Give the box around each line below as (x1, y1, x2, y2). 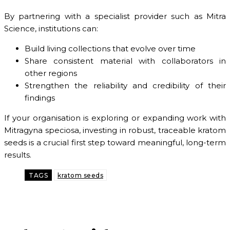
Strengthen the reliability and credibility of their (25, 81, 226, 91)
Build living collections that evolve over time (25, 44, 196, 54)
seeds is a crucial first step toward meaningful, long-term (4, 138, 226, 148)
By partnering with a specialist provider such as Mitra (4, 11, 226, 22)
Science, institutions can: (4, 24, 98, 34)
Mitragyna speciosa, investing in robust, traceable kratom (4, 125, 226, 136)
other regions (25, 68, 77, 79)
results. (4, 150, 31, 160)
